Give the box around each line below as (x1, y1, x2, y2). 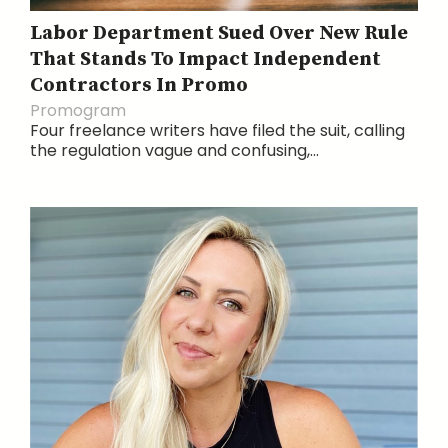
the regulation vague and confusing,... (30, 139, 319, 163)
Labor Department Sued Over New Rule (30, 21, 408, 47)
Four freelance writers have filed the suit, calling (30, 119, 405, 143)
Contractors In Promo (30, 73, 248, 99)
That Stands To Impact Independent (30, 47, 381, 73)
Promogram (30, 99, 126, 123)
